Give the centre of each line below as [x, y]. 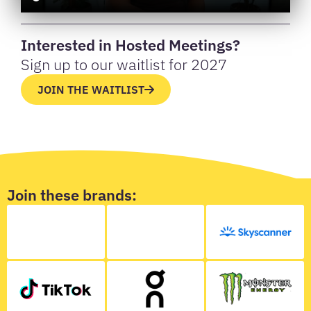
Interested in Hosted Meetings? [131, 45]
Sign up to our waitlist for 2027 [124, 65]
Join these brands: [72, 195]
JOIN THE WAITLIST [91, 90]
